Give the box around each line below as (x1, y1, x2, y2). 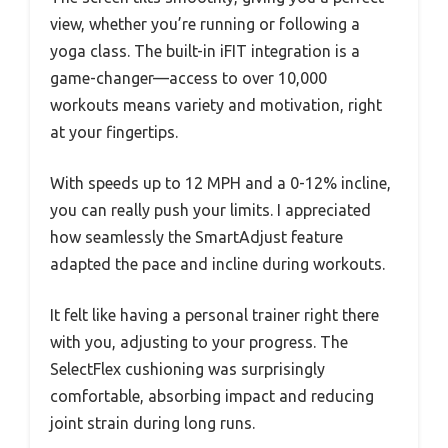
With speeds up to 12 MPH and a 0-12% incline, (50, 173, 391, 192)
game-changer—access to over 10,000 (50, 68, 327, 87)
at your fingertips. (50, 122, 178, 141)
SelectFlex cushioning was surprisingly (50, 359, 325, 378)
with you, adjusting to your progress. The (50, 332, 348, 351)
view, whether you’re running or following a (50, 14, 360, 33)
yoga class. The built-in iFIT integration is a (50, 41, 360, 60)
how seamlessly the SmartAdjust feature (50, 227, 343, 246)
